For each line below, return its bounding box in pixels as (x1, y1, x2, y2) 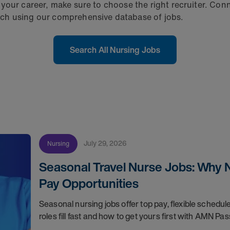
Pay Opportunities (39, 174, 139, 193)
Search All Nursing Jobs (69, 44, 161, 56)
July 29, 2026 (87, 138, 127, 148)
